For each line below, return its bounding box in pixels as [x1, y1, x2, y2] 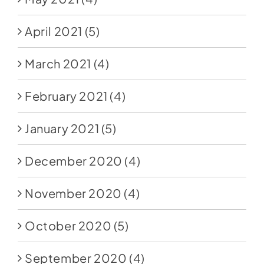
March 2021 [24, 56, 91, 71]
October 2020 [24, 218, 112, 233]
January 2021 [24, 121, 100, 136]
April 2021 [24, 24, 82, 39]
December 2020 [24, 153, 123, 169]
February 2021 [24, 88, 108, 104]
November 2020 [24, 186, 122, 201]
